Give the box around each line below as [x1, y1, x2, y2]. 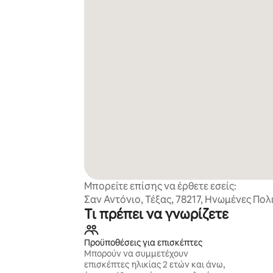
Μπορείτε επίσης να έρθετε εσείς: [83, 180, 236, 193]
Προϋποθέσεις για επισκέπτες [83, 237, 202, 248]
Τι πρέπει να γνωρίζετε [83, 205, 229, 223]
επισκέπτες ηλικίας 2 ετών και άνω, [83, 259, 225, 270]
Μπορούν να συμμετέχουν [83, 248, 188, 259]
